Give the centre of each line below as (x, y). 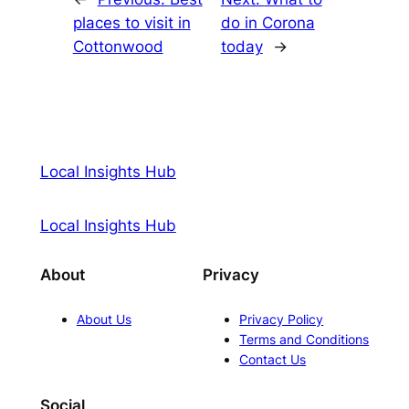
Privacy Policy (282, 320)
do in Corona (267, 22)
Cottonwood (118, 46)
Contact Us (273, 360)
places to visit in (131, 22)
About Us (104, 320)
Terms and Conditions (304, 340)
